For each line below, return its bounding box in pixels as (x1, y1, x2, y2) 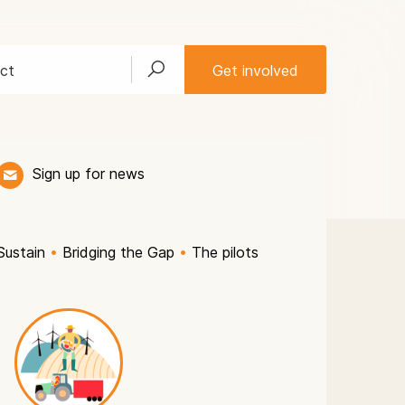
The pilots (192, 243, 259, 261)
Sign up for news (33, 165, 145, 184)
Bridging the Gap (62, 243, 174, 261)
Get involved (212, 61, 298, 80)
